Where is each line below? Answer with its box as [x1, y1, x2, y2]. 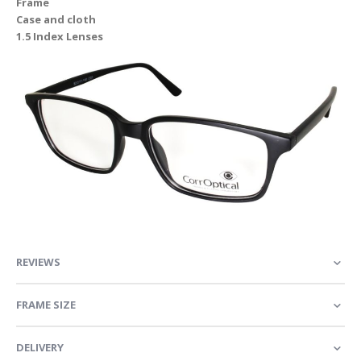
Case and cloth [16, 11, 96, 27]
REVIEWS [16, 255, 60, 270]
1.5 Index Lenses [16, 28, 103, 44]
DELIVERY [16, 340, 64, 355]
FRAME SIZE [16, 297, 76, 313]
